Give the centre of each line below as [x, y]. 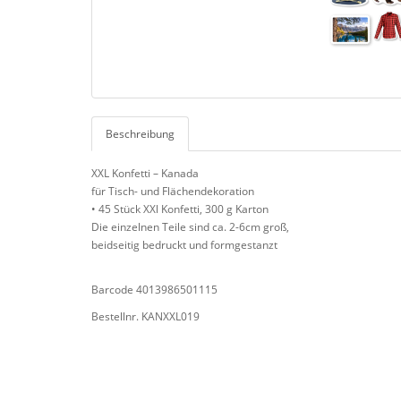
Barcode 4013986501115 [154, 290]
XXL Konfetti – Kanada [145, 174]
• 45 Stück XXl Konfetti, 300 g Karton [180, 209]
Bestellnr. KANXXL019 [145, 317]
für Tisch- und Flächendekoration [173, 192]
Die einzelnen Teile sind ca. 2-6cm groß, [190, 227]
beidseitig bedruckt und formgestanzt [184, 245]
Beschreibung [140, 134]
